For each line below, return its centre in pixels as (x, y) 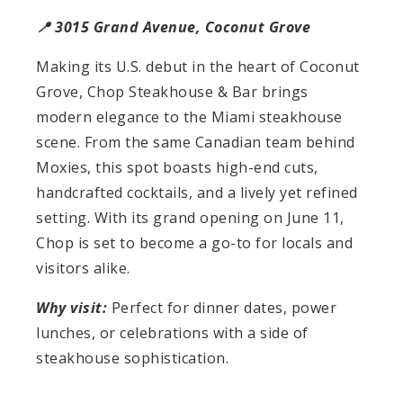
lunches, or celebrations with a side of (172, 333)
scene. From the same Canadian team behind (196, 143)
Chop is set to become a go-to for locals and (194, 243)
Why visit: (72, 308)
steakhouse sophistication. (132, 358)
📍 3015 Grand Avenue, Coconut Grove (173, 27)
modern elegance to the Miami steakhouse (189, 117)
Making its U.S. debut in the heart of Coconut (198, 67)
